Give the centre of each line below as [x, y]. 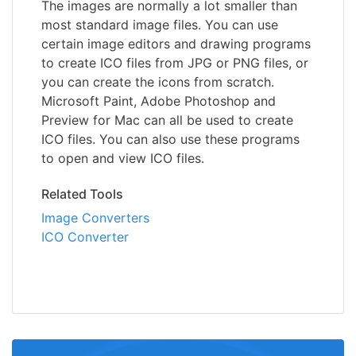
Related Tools [82, 194]
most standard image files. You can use [160, 25]
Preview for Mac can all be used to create [167, 120]
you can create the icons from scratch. [158, 82]
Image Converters [95, 218]
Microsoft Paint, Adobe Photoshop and [159, 101]
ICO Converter [85, 237]
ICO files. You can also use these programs [170, 139]
